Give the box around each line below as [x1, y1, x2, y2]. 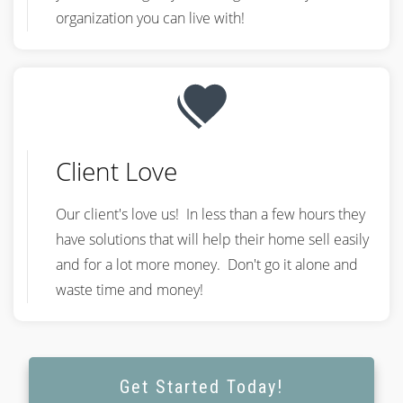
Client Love [56, 154, 177, 188]
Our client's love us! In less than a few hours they [56, 204, 365, 224]
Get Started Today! [120, 376, 283, 398]
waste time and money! [56, 280, 203, 300]
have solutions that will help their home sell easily [56, 229, 369, 249]
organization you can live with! [56, 8, 245, 28]
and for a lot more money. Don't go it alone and [56, 255, 358, 274]
